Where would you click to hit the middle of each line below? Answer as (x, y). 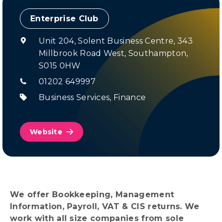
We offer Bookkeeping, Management (92, 194)
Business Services (74, 97)
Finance (130, 97)
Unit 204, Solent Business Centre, (108, 41)
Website (46, 132)
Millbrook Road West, (83, 53)
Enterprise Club (64, 19)
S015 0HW (60, 66)
